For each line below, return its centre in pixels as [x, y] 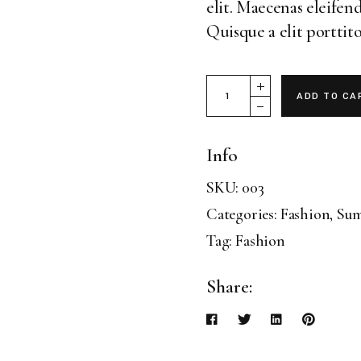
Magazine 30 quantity [280, 83]
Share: [229, 287]
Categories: [242, 214]
